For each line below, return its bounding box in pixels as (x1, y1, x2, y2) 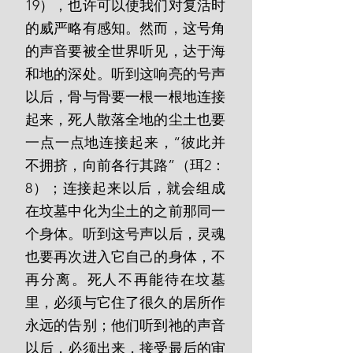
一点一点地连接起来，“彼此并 (25, 134, 225, 151)
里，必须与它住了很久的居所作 (25, 294, 225, 311)
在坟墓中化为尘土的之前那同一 (25, 203, 225, 220)
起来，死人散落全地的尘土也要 (25, 111, 225, 128)
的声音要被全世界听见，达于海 (25, 43, 225, 60)
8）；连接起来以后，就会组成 (25, 180, 225, 197)
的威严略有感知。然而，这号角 (25, 20, 225, 37)
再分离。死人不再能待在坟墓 (25, 271, 225, 288)
